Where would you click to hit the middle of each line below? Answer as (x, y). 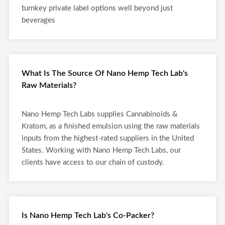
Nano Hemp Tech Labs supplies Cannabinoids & (100, 114)
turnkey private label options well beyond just (97, 8)
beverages (38, 20)
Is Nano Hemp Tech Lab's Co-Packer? (88, 215)
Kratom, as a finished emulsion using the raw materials (111, 126)
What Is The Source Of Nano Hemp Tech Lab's (105, 73)
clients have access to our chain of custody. (93, 162)
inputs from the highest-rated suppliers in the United (108, 138)
